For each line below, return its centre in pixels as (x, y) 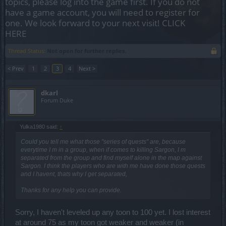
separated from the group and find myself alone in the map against (111, 158)
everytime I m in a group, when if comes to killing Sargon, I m (103, 150)
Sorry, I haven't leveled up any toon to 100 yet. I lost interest (113, 212)
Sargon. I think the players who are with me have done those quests (113, 166)
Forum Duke (57, 100)
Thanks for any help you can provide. (71, 190)
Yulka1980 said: (40, 127)
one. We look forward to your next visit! (83, 23)
